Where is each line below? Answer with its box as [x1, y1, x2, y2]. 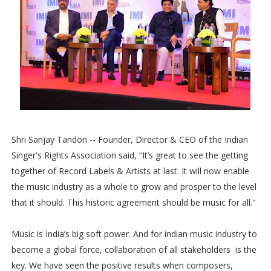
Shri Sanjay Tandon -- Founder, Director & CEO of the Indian [11, 134, 248, 145]
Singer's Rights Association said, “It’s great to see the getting [11, 149, 248, 161]
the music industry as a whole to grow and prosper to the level [11, 181, 256, 192]
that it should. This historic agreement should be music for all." [11, 197, 258, 208]
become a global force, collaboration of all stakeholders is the [11, 244, 256, 255]
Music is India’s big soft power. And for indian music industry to [11, 228, 257, 240]
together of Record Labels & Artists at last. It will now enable [11, 165, 249, 177]
